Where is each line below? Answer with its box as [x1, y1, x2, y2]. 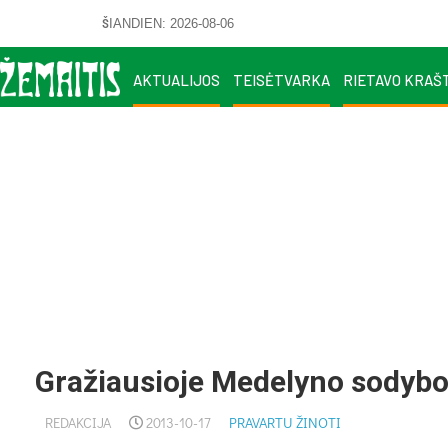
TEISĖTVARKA [233, 70, 330, 89]
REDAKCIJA [45, 413, 111, 432]
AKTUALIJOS [133, 70, 220, 89]
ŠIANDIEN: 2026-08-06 [102, 15, 234, 31]
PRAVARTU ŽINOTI [229, 413, 341, 432]
